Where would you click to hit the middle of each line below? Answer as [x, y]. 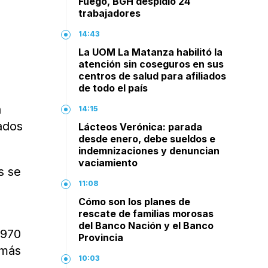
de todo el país [113, 88]
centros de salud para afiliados [153, 76]
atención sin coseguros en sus [151, 64]
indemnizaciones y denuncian [149, 151]
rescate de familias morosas [146, 214]
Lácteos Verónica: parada [141, 127]
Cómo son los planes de [135, 202]
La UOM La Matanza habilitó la [151, 52]
